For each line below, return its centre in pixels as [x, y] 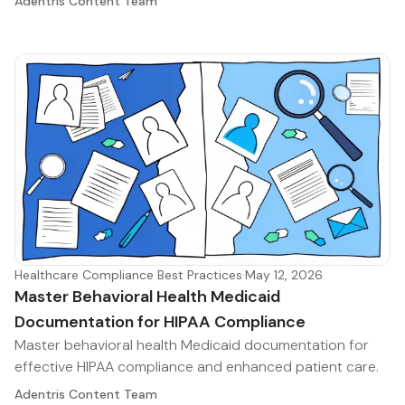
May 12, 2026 [284, 275]
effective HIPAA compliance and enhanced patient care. [197, 367]
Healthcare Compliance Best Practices [128, 275]
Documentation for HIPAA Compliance [160, 322]
